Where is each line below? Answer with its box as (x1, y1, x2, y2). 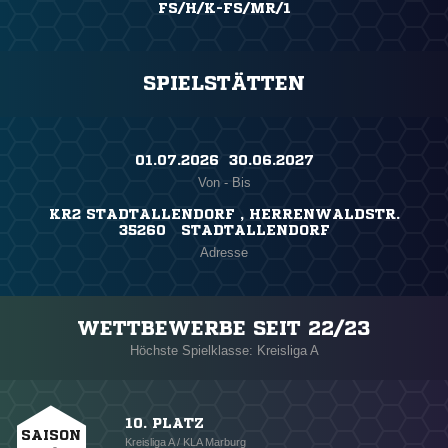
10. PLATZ (125, 416, 204, 431)
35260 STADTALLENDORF (118, 223, 330, 238)
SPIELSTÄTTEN (143, 73, 305, 95)
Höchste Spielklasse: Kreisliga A (129, 343, 319, 359)
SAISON (21, 428, 81, 443)
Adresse (200, 245, 248, 261)
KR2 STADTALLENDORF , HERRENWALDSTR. (48, 207, 400, 222)
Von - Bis (197, 175, 251, 191)
